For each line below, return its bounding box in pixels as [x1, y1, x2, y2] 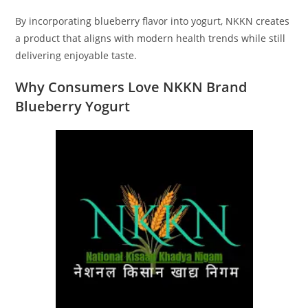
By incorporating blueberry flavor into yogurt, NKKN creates [15, 14, 290, 27]
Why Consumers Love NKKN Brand [15, 77, 247, 96]
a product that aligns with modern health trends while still [15, 31, 286, 45]
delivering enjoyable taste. [15, 48, 137, 62]
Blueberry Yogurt [15, 96, 131, 115]
